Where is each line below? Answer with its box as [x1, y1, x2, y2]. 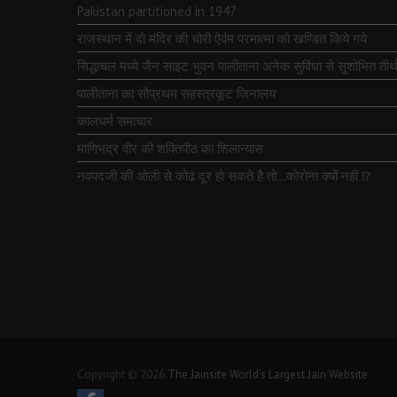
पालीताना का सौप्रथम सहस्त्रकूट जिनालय [77, 85, 276, 102]
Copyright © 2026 [77, 366, 167, 382]
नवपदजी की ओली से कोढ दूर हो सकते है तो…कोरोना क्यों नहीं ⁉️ [77, 167, 370, 184]
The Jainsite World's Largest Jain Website [167, 366, 368, 382]
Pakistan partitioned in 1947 [77, 3, 237, 19]
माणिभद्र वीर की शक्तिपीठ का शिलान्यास [77, 140, 263, 157]
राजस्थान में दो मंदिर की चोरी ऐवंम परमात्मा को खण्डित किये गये [77, 30, 367, 47]
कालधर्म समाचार [77, 113, 152, 129]
